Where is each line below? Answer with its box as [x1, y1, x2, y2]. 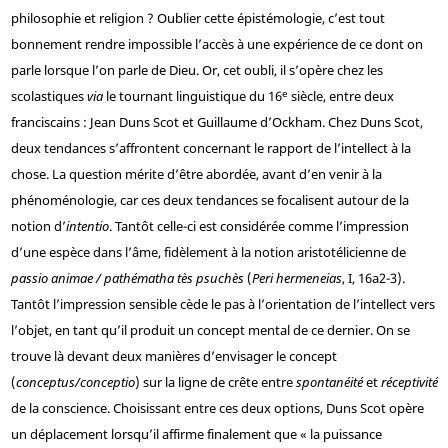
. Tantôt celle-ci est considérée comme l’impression [108, 217, 409, 236]
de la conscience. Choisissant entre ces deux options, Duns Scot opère [10, 399, 424, 418]
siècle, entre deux [287, 87, 394, 106]
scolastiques [10, 87, 87, 106]
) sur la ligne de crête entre [134, 373, 296, 392]
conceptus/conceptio [15, 373, 135, 392]
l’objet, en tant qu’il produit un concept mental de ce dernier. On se [10, 321, 410, 340]
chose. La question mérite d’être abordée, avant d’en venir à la [10, 165, 382, 184]
